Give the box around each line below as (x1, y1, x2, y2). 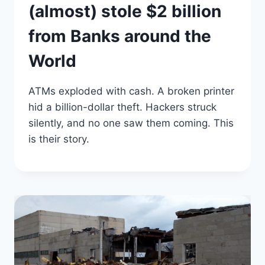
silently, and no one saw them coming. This (28, 117, 234, 129)
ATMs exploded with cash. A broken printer (28, 85, 234, 97)
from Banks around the (28, 25, 211, 46)
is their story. (28, 132, 89, 145)
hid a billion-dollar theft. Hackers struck (28, 101, 216, 113)
